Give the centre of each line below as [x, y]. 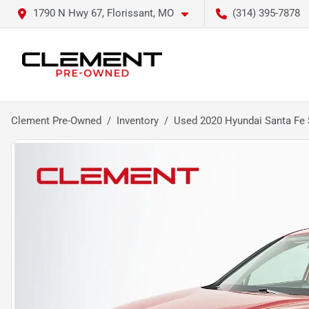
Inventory [138, 121]
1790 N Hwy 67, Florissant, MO [103, 13]
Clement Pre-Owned [56, 121]
